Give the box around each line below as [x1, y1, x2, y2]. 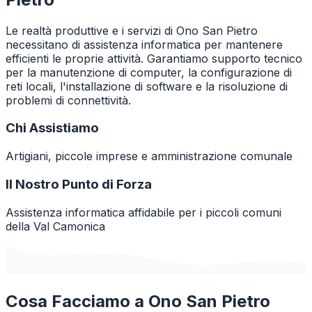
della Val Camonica [6, 219, 105, 233]
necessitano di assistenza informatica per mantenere [6, 37, 283, 52]
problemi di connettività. [6, 93, 131, 107]
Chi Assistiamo [6, 120, 99, 136]
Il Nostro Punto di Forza [6, 175, 152, 192]
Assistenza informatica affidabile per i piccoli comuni [6, 205, 281, 219]
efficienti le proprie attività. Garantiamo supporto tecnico [6, 51, 302, 65]
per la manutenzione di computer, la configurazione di [6, 65, 292, 79]
